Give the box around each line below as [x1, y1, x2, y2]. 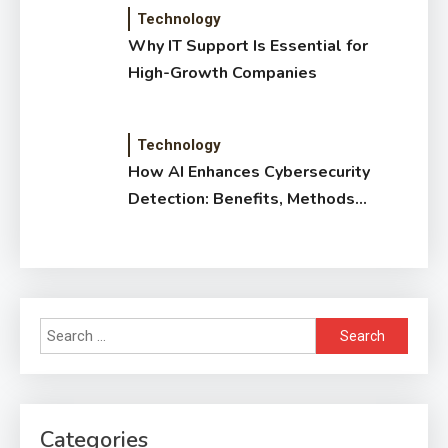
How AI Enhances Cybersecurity [128, 160, 371, 183]
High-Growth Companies [128, 61, 318, 84]
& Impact [128, 214, 197, 237]
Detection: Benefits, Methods [128, 187, 356, 210]
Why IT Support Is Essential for [128, 34, 369, 57]
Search [315, 320, 361, 339]
